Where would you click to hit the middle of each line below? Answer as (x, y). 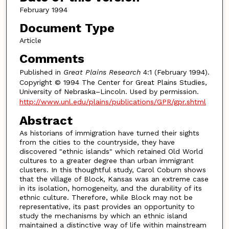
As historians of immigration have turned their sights (109, 133)
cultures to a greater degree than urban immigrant (106, 161)
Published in (41, 72)
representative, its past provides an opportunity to (107, 207)
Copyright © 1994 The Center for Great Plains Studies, (113, 82)
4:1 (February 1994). (175, 72)
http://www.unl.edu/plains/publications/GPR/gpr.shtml (112, 101)
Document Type (67, 28)
